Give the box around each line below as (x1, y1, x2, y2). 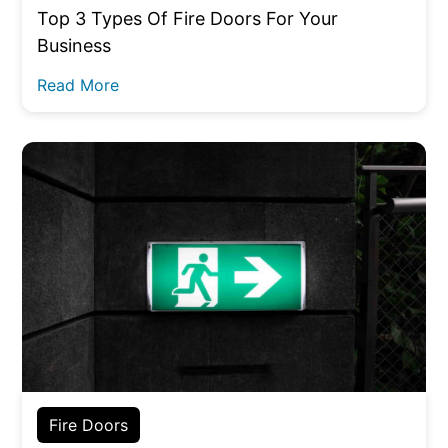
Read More (37, 75, 120, 96)
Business (37, 34, 112, 56)
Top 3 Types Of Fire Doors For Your (37, 7, 339, 29)
